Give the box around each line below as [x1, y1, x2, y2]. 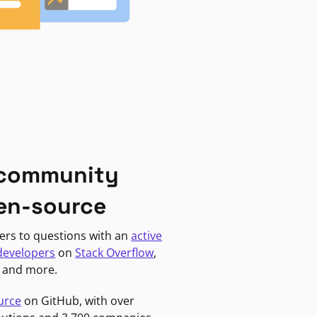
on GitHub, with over [21, 292, 135, 309]
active [131, 227, 163, 243]
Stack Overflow [75, 244, 154, 260]
